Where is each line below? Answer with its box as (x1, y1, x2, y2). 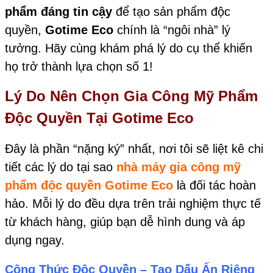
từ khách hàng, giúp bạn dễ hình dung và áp (5, 214, 245, 229)
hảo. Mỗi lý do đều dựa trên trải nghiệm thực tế (5, 196, 261, 210)
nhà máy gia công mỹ (116, 160, 241, 174)
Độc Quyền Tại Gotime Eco (5, 110, 194, 127)
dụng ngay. (5, 233, 65, 247)
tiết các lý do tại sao (5, 160, 116, 174)
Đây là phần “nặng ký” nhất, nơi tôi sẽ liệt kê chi (5, 141, 263, 155)
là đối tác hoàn (173, 178, 256, 192)
